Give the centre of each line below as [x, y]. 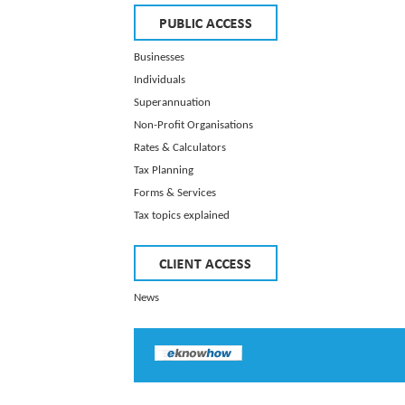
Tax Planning [164, 170]
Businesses [159, 57]
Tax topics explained [182, 216]
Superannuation [172, 103]
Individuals [160, 80]
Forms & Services [175, 193]
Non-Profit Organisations [193, 125]
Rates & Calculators [180, 148]
